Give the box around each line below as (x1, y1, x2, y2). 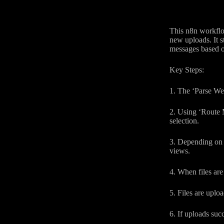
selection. (169, 116, 199, 125)
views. (169, 146, 190, 155)
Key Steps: (169, 65, 204, 74)
